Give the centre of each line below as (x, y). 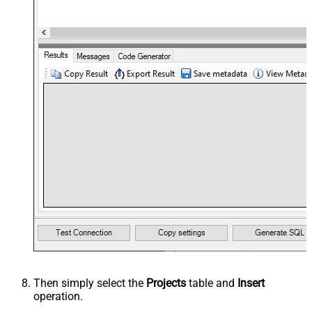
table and (212, 283)
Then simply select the (90, 283)
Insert (251, 283)
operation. (58, 297)
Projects (166, 283)
